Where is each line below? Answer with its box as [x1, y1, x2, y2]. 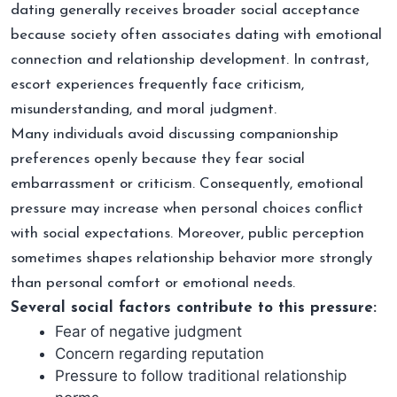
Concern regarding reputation [55, 344, 264, 362]
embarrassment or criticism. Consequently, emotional [11, 175, 363, 191]
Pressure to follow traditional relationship [55, 366, 346, 385]
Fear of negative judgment [55, 322, 242, 340]
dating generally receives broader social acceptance [11, 2, 360, 18]
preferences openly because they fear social [11, 151, 305, 167]
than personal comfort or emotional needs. [11, 275, 295, 291]
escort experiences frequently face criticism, [11, 76, 304, 92]
